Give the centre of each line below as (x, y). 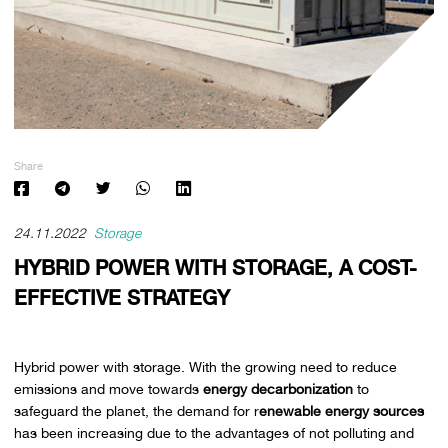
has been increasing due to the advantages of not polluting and (213, 432)
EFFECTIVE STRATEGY (121, 298)
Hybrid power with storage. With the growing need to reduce (205, 366)
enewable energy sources (341, 410)
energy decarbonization (277, 388)
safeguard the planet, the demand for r (136, 410)
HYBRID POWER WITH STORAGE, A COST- (215, 268)
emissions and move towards (108, 388)
